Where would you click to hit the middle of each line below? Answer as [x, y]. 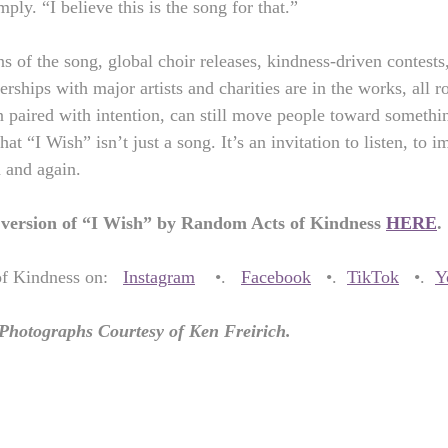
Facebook [276, 277]
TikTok [373, 277]
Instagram [159, 277]
